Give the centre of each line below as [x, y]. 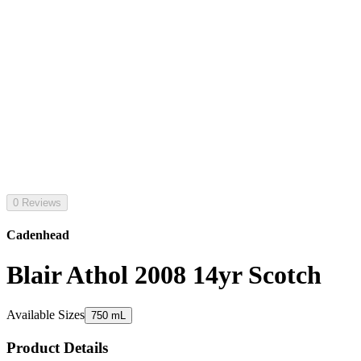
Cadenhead [38, 235]
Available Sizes [46, 315]
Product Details [57, 347]
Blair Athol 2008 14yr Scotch [164, 274]
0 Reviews [37, 203]
